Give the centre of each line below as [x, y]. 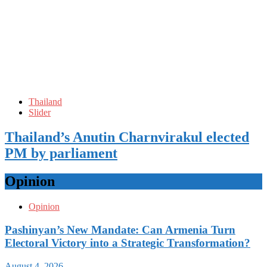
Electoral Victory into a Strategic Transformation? [128, 243]
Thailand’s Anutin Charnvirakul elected [127, 137]
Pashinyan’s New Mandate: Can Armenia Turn [120, 229]
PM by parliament [61, 153]
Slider [40, 112]
